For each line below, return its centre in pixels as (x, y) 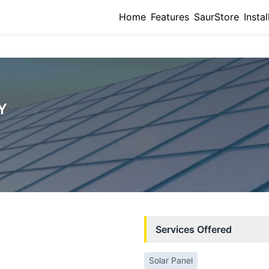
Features (170, 17)
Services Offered (194, 229)
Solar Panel (171, 260)
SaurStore (216, 17)
